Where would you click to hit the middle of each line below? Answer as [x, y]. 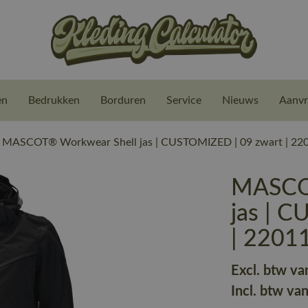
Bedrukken [54, 100]
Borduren [123, 100]
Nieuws [240, 100]
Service [184, 100]
